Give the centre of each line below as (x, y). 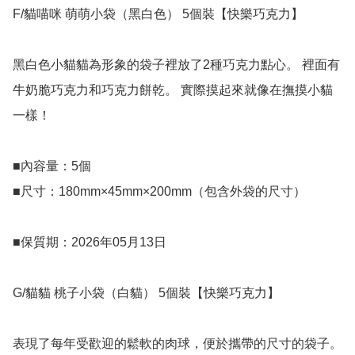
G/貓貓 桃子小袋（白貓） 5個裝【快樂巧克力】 (146, 293)
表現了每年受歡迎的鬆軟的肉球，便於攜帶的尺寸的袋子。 (177, 344)
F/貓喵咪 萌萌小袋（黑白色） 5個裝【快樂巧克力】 (158, 14)
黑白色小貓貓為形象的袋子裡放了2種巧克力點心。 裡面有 (176, 65)
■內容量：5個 (52, 166)
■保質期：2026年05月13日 (90, 242)
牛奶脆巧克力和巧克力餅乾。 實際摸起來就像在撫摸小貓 (173, 90)
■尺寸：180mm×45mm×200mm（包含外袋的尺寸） (159, 192)
